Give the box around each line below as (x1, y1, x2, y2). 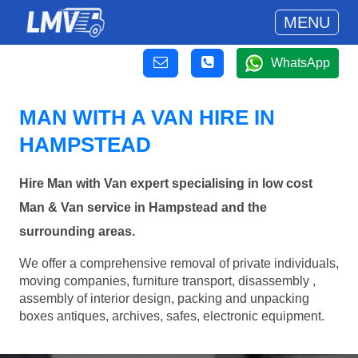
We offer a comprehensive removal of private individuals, (19, 256, 339, 270)
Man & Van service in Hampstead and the (19, 201, 267, 215)
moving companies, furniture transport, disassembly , (19, 273, 316, 288)
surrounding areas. (19, 225, 135, 239)
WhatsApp (271, 56, 330, 70)
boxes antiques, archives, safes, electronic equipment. (19, 308, 324, 323)
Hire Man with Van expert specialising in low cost (19, 177, 312, 191)
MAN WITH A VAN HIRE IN (19, 105, 275, 129)
